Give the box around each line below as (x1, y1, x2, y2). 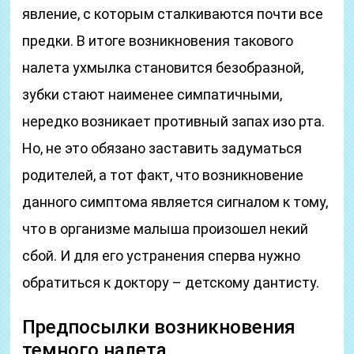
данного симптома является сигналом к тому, (22, 194, 329, 210)
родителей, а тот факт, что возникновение (22, 167, 304, 183)
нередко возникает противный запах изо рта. (22, 113, 326, 130)
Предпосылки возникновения (22, 316, 296, 338)
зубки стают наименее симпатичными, (22, 86, 283, 103)
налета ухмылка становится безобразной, (22, 59, 304, 76)
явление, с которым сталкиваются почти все (22, 6, 324, 22)
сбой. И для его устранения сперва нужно (22, 247, 301, 264)
